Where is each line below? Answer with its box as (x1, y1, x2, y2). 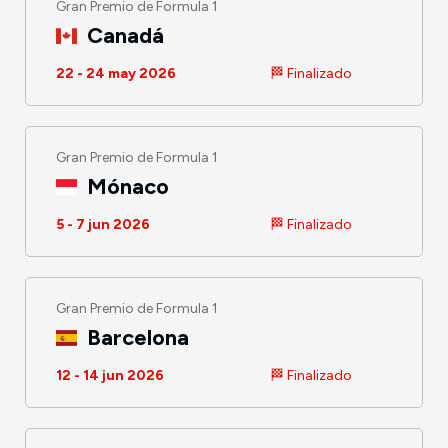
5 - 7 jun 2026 (56, 215, 150, 233)
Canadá (82, 21, 165, 49)
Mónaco (82, 172, 170, 200)
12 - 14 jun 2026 (56, 366, 164, 384)
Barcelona (82, 323, 190, 351)
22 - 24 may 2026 (56, 64, 176, 82)
